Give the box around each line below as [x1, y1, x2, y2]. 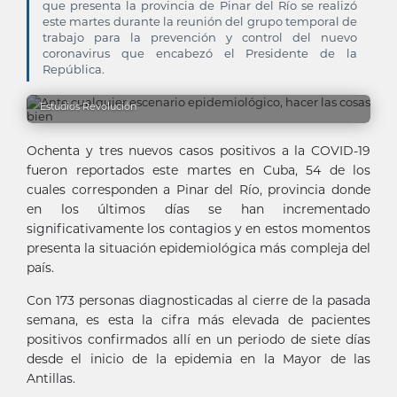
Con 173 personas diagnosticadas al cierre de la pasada [27, 292, 370, 308]
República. [43, 62, 105, 76]
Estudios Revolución [40, 100, 136, 113]
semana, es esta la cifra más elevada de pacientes [27, 312, 370, 328]
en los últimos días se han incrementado [27, 201, 370, 217]
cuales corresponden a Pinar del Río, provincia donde [27, 182, 370, 198]
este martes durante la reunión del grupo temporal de [43, 14, 357, 28]
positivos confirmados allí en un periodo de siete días [27, 331, 370, 347]
